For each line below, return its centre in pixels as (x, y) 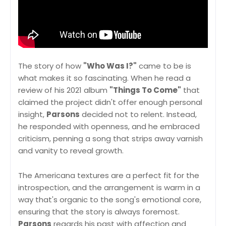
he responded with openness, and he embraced (109, 127)
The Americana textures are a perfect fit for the (109, 176)
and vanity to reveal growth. (71, 151)
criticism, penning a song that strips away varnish (110, 139)
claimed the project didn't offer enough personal (110, 102)
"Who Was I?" (110, 66)
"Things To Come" (145, 90)
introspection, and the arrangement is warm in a (109, 188)
